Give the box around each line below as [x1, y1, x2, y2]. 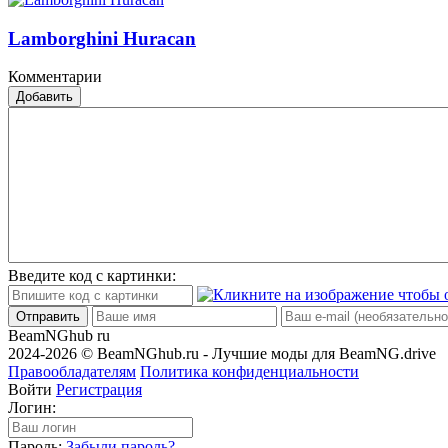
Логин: [8, 399, 56, 417]
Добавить [16, 89, 73, 105]
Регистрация [56, 381, 142, 399]
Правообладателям [8, 363, 136, 381]
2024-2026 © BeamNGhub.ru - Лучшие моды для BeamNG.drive [8, 345, 436, 363]
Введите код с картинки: [8, 267, 176, 285]
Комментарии [8, 68, 102, 86]
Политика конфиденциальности [140, 363, 359, 381]
